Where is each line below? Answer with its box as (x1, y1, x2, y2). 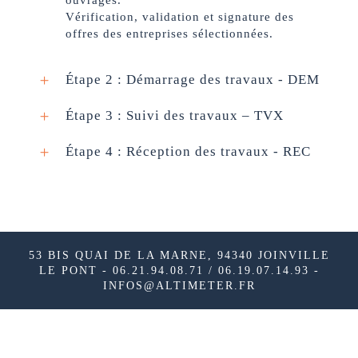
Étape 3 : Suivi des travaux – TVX (66, 108, 288, 124)
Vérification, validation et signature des (66, 10, 294, 24)
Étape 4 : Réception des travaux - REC (66, 144, 315, 160)
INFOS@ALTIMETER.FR (102, 280, 256, 292)
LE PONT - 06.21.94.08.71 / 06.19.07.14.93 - (38, 265, 320, 277)
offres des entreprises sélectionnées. (66, 27, 273, 41)
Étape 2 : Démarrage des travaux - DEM (66, 72, 320, 88)
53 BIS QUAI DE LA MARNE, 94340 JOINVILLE (28, 249, 330, 262)
